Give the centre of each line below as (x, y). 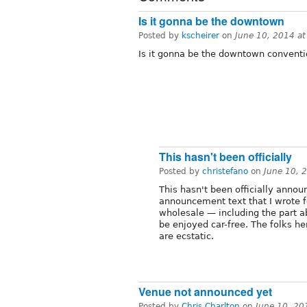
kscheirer (200, 36)
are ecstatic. (186, 236)
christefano (225, 171)
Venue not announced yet (205, 292)
